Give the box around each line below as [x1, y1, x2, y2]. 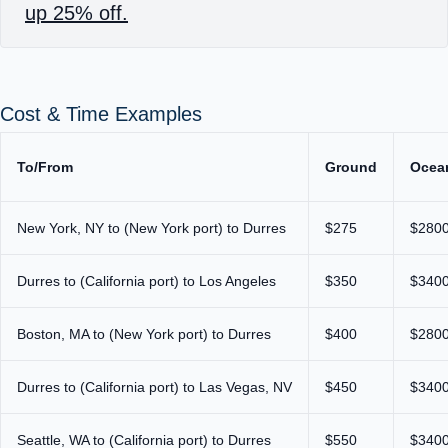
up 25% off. [25, 2, 128, 25]
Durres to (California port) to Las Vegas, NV [17, 379, 292, 396]
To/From [17, 159, 73, 176]
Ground [325, 159, 377, 176]
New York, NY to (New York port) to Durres [17, 220, 286, 237]
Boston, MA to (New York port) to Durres [17, 326, 271, 343]
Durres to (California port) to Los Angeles [17, 273, 276, 290]
